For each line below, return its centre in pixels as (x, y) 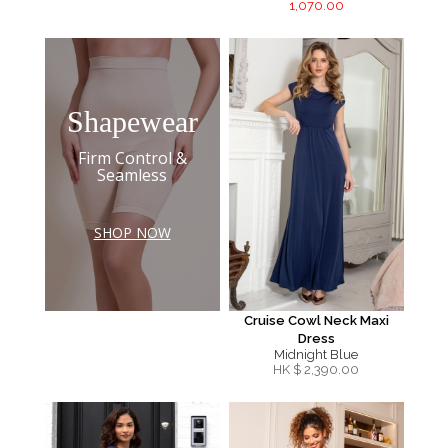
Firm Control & (132, 158)
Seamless (132, 175)
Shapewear (132, 121)
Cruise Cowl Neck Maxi (316, 320)
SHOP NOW (132, 232)
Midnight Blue (316, 354)
